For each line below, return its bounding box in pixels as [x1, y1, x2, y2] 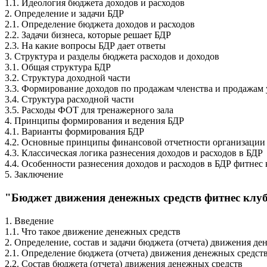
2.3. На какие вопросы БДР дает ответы [5, 41, 166, 51]
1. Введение [5, 215, 54, 226]
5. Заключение [5, 169, 63, 180]
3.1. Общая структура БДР [5, 62, 111, 73]
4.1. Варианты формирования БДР [5, 126, 144, 137]
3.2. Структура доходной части [5, 73, 131, 83]
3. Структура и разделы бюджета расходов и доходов [5, 51, 219, 62]
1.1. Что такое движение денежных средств [5, 226, 181, 237]
